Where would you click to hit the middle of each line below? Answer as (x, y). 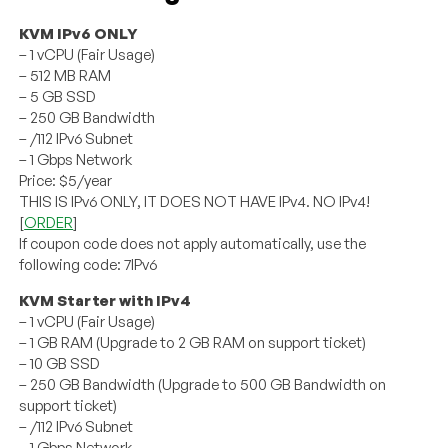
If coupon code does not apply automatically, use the (193, 243)
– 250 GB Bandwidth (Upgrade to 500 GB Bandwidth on (203, 384)
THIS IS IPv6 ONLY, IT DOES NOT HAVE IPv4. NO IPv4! (195, 201)
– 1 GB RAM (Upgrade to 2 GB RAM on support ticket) (193, 342)
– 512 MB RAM (65, 75)
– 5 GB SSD (58, 96)
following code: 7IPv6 (88, 264)
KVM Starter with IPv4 (105, 300)
